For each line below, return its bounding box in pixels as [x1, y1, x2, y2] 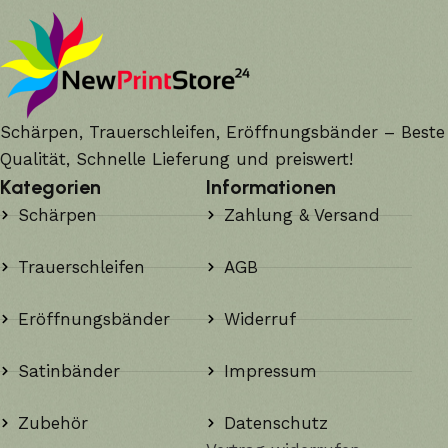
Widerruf [223, 308, 296, 329]
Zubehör [17, 412, 88, 433]
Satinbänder [17, 360, 120, 381]
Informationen [206, 174, 337, 199]
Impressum [223, 360, 317, 381]
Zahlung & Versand [223, 204, 380, 225]
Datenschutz [223, 412, 328, 433]
